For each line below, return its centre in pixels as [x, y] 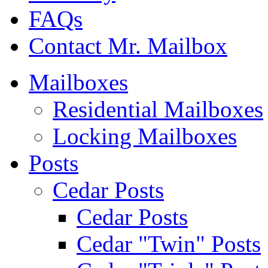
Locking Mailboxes [145, 136]
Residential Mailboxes [158, 109]
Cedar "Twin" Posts [169, 244]
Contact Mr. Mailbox [128, 46]
